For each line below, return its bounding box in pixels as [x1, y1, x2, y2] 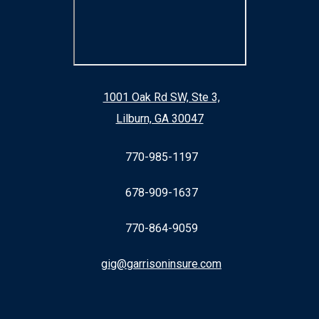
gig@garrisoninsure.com [101, 256, 221, 271]
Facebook [160, 291, 210, 305]
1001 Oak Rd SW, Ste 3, [103, 90, 220, 104]
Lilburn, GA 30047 [115, 111, 204, 125]
